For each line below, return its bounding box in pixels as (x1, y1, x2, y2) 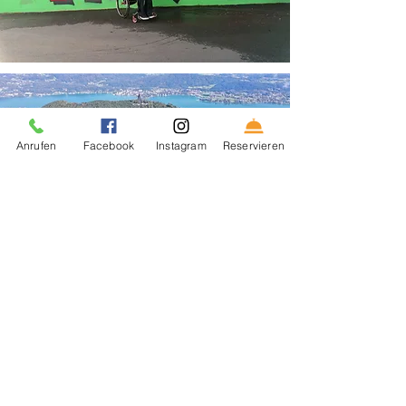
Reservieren (222, 138, 285, 152)
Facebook (82, 138, 135, 152)
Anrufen (15, 138, 57, 152)
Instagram (156, 138, 207, 152)
